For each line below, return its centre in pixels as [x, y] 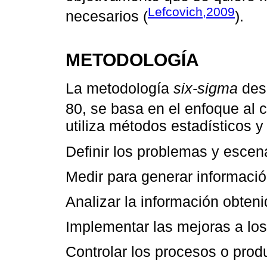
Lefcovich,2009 [191, 12]
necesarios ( [107, 16]
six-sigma [206, 89]
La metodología [119, 89]
